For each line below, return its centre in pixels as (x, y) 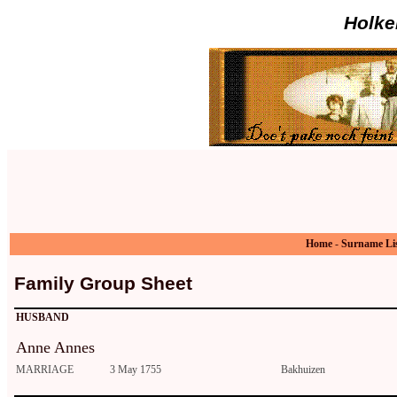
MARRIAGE (45, 370)
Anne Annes (55, 348)
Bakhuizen (303, 370)
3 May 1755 (136, 370)
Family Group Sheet (103, 283)
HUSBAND (43, 318)
